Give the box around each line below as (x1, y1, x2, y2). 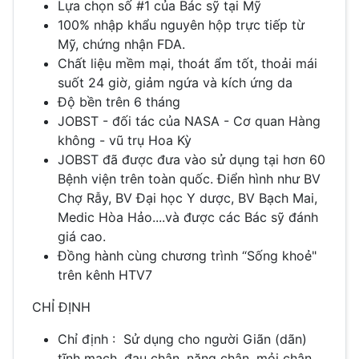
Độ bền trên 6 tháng (58, 93, 180, 110)
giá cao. (58, 228, 106, 244)
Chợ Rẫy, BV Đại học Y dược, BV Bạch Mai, (58, 189, 317, 206)
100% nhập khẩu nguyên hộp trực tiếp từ (58, 16, 305, 33)
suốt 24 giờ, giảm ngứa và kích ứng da (58, 74, 292, 91)
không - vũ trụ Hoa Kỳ (58, 131, 192, 148)
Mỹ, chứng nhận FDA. (58, 35, 185, 52)
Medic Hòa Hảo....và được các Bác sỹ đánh (58, 208, 318, 225)
